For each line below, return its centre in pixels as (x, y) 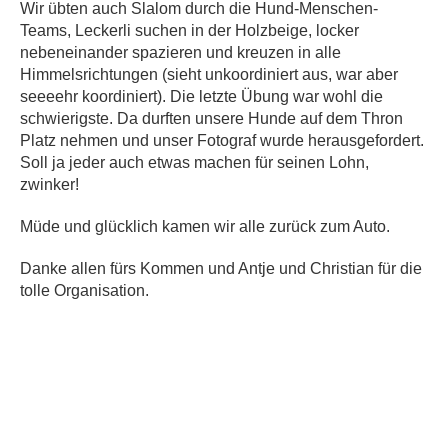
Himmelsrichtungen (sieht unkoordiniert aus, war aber (209, 74)
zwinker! (49, 184)
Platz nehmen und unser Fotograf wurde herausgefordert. (222, 140)
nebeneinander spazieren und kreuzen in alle (180, 52)
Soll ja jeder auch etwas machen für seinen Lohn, (194, 162)
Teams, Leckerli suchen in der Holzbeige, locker (189, 30)
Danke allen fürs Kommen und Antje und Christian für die (221, 268)
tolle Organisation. (84, 290)
